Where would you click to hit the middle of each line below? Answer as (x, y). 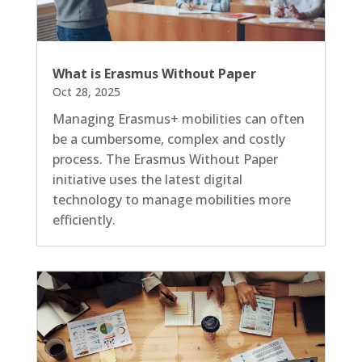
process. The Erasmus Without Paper (165, 159)
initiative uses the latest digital (147, 179)
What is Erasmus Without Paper (154, 73)
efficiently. (84, 219)
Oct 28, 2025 (86, 91)
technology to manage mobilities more (171, 199)
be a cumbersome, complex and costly (168, 139)
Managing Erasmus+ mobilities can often (178, 118)
